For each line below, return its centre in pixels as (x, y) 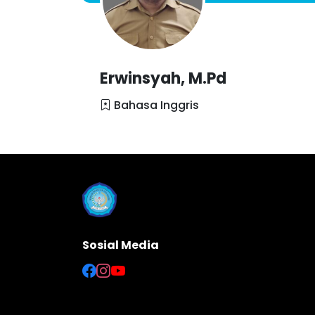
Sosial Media (121, 245)
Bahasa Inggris (155, 105)
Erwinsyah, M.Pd (163, 78)
